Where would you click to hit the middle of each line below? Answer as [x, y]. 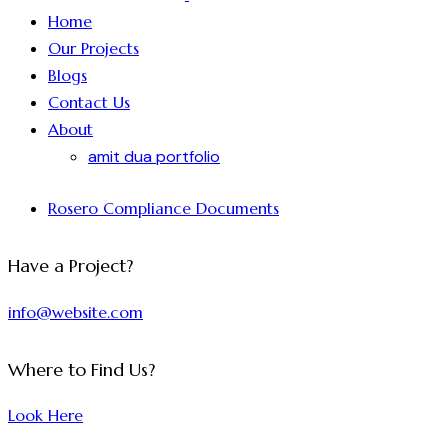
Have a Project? [70, 266]
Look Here [45, 415]
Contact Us [89, 101]
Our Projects [93, 47]
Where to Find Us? [81, 370]
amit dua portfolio [154, 156]
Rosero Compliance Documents [163, 208]
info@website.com [75, 311]
